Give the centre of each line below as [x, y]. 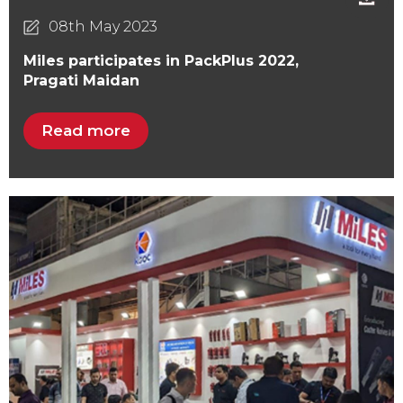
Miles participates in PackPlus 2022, [161, 60]
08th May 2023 [103, 26]
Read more [86, 130]
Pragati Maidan [81, 80]
